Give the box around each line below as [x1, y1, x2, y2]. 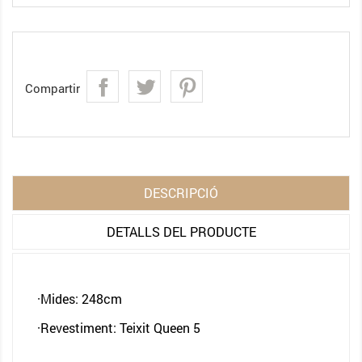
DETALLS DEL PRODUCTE [106, 223, 256, 240]
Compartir [25, 79, 80, 96]
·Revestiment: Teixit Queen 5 [37, 319, 204, 336]
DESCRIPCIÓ [144, 184, 218, 201]
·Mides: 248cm [37, 290, 122, 307]
